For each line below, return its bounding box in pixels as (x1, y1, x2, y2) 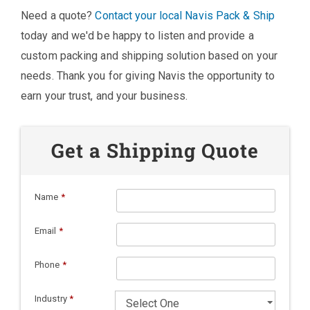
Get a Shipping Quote (51, 137, 259, 163)
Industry (35, 293, 69, 304)
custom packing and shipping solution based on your (21, 48, 278, 62)
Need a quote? (21, 8, 95, 22)
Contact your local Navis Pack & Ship (95, 8, 275, 22)
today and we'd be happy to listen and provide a (21, 28, 254, 42)
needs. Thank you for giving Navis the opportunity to (21, 69, 275, 82)
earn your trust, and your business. (21, 89, 188, 102)
